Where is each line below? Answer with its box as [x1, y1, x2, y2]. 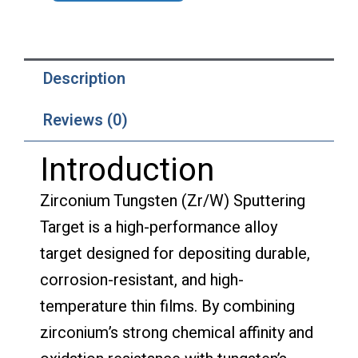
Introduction [40, 146, 214, 194]
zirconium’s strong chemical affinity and [40, 320, 313, 344]
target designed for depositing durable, [40, 241, 310, 265]
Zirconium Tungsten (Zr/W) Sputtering [40, 189, 305, 213]
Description [43, 66, 125, 90]
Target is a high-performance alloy [40, 215, 277, 239]
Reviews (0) [43, 108, 128, 132]
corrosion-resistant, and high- [40, 268, 244, 292]
